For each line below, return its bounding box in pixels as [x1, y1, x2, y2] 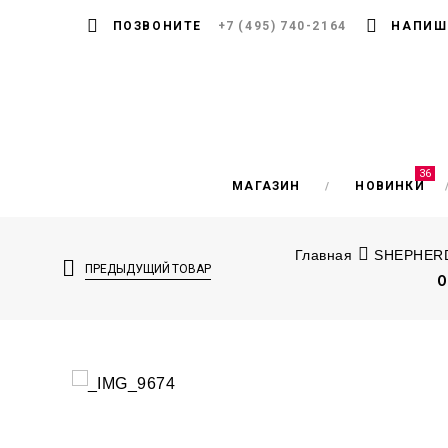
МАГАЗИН [232, 178, 301, 193]
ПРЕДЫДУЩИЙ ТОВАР [85, 262, 211, 277]
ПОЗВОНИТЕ [112, 19, 203, 34]
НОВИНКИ [355, 178, 425, 193]
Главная [295, 246, 353, 263]
